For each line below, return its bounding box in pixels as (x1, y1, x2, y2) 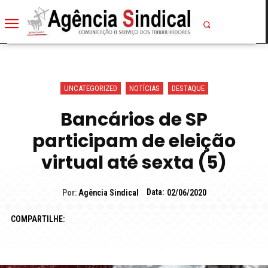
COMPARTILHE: (10, 214, 65, 224)
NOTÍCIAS (129, 83, 160, 93)
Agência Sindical (78, 188, 139, 198)
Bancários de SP (60, 106, 208, 132)
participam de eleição (32, 128, 236, 154)
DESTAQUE (171, 83, 205, 93)
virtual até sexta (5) (41, 150, 227, 175)
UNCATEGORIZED (63, 83, 117, 93)
